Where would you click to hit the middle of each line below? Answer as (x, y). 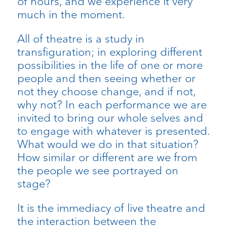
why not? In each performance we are (112, 104)
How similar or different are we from (107, 157)
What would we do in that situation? (108, 144)
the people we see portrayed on (98, 170)
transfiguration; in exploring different (109, 51)
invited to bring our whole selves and (110, 117)
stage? (34, 183)
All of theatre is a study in (81, 38)
